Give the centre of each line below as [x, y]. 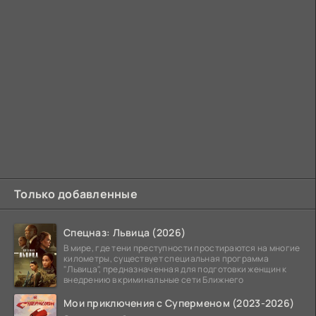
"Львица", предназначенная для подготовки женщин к [175, 269]
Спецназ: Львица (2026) [125, 232]
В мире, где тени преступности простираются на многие [182, 248]
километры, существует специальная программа [166, 258]
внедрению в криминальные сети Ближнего [154, 279]
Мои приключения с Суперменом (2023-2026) [179, 303]
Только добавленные [76, 194]
